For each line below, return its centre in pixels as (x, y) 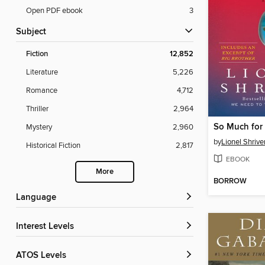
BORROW (230, 182)
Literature (42, 72)
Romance (42, 91)
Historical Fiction (53, 146)
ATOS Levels (44, 256)
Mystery (39, 127)
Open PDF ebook (54, 11)
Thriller (37, 109)
